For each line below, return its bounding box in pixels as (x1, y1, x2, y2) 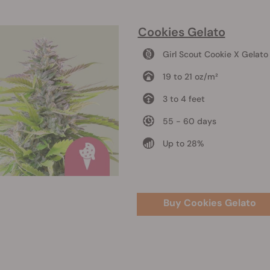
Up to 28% (162, 137, 204, 149)
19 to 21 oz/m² (162, 71, 218, 82)
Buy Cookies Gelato (163, 196, 256, 209)
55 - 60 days (162, 115, 216, 127)
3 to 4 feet (162, 93, 205, 104)
